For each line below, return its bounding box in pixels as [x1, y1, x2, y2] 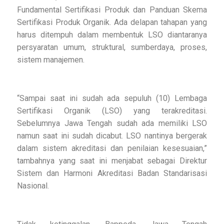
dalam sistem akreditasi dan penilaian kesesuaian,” [17, 143, 207, 153]
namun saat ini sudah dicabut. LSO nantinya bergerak [17, 131, 207, 141]
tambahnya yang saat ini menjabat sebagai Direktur [17, 156, 207, 166]
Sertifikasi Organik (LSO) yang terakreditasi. [17, 106, 207, 116]
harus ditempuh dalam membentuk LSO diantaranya [17, 30, 207, 40]
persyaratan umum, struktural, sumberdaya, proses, [17, 42, 207, 52]
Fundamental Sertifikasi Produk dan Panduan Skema [17, 5, 207, 15]
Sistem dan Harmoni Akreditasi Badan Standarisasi [17, 168, 207, 178]
